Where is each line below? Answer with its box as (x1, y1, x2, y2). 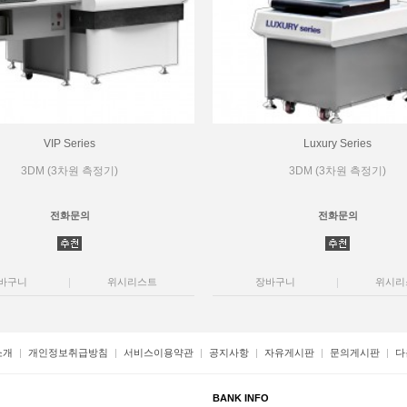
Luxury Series (303, 137, 372, 150)
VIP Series (44, 137, 95, 150)
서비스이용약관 (123, 347, 194, 358)
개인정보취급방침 (27, 347, 108, 358)
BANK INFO (213, 392, 269, 403)
